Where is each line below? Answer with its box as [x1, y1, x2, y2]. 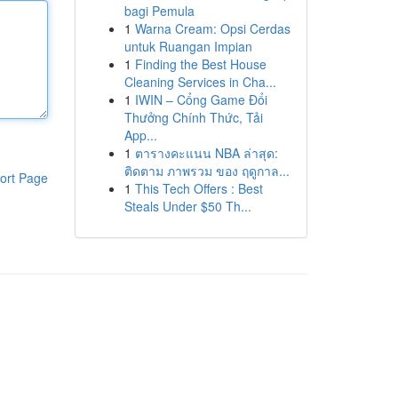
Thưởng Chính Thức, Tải [123, 108, 263, 126]
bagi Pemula [123, 2, 195, 20]
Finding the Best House [134, 55, 267, 73]
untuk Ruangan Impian [123, 37, 252, 55]
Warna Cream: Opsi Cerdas [134, 20, 291, 37]
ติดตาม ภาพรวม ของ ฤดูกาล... [123, 162, 290, 179]
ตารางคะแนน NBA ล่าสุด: [134, 144, 278, 162]
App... [123, 126, 157, 144]
